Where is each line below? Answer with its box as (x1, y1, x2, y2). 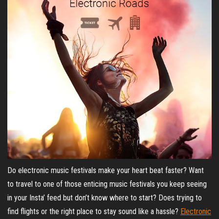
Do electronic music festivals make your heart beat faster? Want (7, 166, 204, 175)
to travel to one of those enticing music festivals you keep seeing (7, 179, 207, 189)
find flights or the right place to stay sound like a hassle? (7, 207, 180, 216)
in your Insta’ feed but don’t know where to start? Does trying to (7, 193, 202, 202)
